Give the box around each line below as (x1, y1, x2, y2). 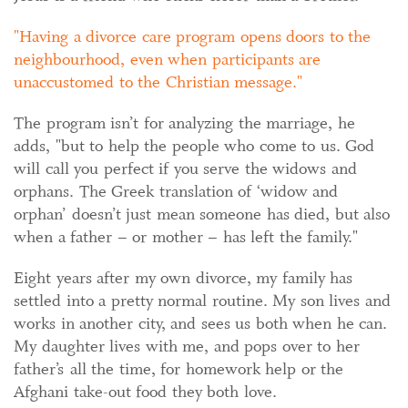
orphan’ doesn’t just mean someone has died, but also (14, 203, 390, 226)
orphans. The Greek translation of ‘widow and (14, 180, 338, 203)
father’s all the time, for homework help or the (14, 358, 343, 381)
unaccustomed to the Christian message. (14, 71, 297, 94)
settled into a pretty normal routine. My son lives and (14, 290, 391, 312)
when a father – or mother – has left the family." (14, 226, 358, 249)
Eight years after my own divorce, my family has (14, 267, 352, 290)
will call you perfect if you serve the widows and (14, 158, 357, 180)
